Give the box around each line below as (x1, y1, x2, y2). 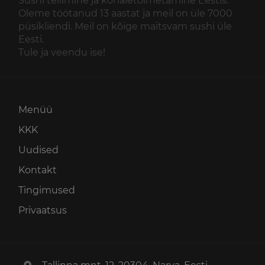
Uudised (18, 144, 59, 156)
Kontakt (18, 164, 57, 176)
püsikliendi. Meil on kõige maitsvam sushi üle (18, 21, 232, 33)
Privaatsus (18, 205, 67, 216)
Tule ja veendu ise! (18, 47, 105, 59)
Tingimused (18, 185, 75, 196)
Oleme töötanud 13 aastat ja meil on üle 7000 (18, 8, 232, 20)
